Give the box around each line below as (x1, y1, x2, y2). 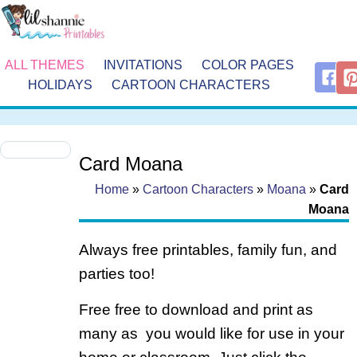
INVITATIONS (103, 57, 182, 72)
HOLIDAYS (28, 77, 93, 92)
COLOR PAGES (201, 57, 294, 72)
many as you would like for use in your (78, 324, 344, 342)
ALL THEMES (4, 57, 84, 72)
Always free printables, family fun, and (78, 241, 337, 259)
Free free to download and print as (78, 300, 313, 318)
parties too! (78, 265, 155, 283)
